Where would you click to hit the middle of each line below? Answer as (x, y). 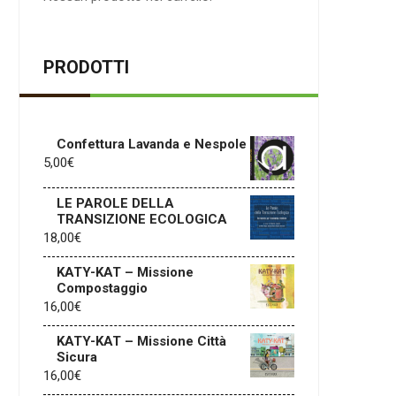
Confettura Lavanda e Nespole (152, 144)
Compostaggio (102, 288)
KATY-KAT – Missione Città (141, 341)
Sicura (77, 357)
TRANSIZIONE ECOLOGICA (142, 219)
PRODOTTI (86, 67)
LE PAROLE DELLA (115, 203)
